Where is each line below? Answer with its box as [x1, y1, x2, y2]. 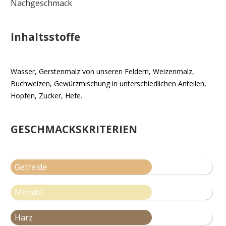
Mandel [15, 187, 43, 198]
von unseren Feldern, [80, 67, 153, 77]
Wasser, [11, 67, 39, 77]
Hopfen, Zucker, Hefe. [11, 91, 82, 101]
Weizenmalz [153, 67, 192, 77]
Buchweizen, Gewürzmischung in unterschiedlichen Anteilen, [11, 79, 206, 89]
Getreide [15, 161, 47, 173]
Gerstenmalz [39, 67, 80, 77]
